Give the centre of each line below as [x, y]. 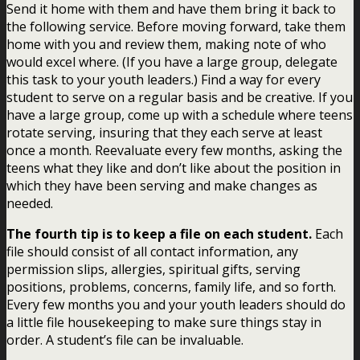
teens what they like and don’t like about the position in [174, 168]
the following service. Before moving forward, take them [176, 26]
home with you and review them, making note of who [166, 44]
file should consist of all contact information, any [152, 251]
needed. [30, 203]
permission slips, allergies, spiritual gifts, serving [153, 269]
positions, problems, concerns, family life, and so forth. [171, 286]
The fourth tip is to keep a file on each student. [159, 233]
